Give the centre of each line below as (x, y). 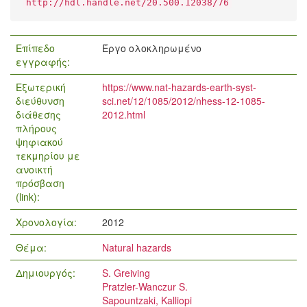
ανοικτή (34, 169)
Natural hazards (137, 247)
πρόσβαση (40, 183)
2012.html (124, 114)
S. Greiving (126, 273)
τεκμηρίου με (48, 156)
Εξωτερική (41, 87)
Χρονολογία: (48, 222)
